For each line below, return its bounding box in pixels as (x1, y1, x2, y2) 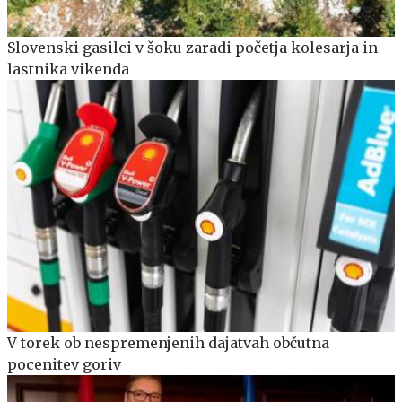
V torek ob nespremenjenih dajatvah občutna (7, 333, 329, 352)
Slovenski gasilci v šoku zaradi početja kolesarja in (7, 38, 378, 57)
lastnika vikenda (7, 59, 129, 78)
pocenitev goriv (7, 354, 121, 373)
